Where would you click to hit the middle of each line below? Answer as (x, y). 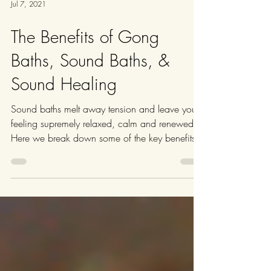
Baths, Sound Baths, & (90, 96)
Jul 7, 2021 (28, 40)
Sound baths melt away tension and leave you (104, 145)
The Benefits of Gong (85, 73)
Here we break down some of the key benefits (103, 174)
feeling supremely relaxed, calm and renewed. (104, 160)
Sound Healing (64, 120)
